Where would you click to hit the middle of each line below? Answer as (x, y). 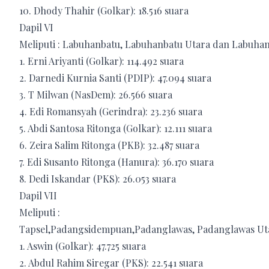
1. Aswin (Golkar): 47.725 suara (83, 246)
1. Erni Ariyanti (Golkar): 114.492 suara (101, 61)
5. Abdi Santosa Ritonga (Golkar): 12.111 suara (116, 128)
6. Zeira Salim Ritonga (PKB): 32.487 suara (109, 145)
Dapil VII (38, 195)
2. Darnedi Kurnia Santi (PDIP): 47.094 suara (115, 77)
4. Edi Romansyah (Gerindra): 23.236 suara (111, 111)
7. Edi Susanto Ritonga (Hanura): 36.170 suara (116, 162)
